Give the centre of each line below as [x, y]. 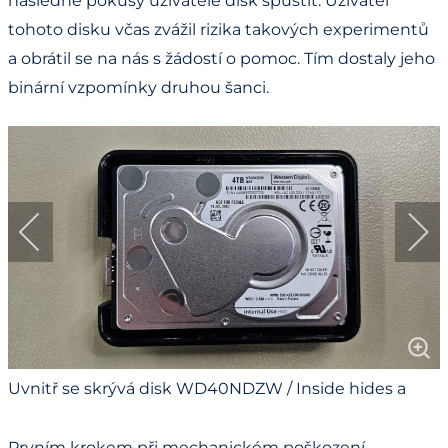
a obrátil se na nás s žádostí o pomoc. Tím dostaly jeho [221, 58]
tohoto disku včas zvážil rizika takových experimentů [218, 29]
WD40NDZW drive [83, 417]
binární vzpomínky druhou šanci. [138, 87]
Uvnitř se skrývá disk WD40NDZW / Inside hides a [207, 388]
